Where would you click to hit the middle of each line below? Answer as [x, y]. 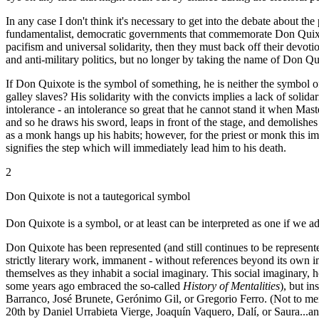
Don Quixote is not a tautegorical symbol [98, 197]
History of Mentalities [231, 286]
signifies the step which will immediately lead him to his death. [146, 148]
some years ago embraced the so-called [94, 286]
